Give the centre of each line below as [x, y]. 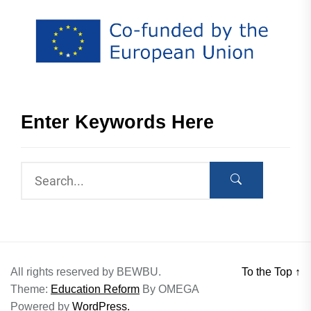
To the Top [268, 272]
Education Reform [95, 289]
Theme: [31, 289]
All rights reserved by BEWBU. [86, 272]
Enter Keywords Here [117, 123]
